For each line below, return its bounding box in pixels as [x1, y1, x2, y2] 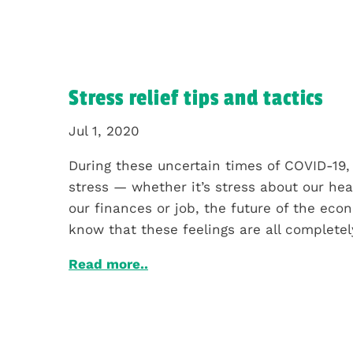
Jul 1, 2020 [69, 122, 139, 139]
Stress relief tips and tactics [69, 84, 323, 111]
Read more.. [69, 255, 148, 272]
